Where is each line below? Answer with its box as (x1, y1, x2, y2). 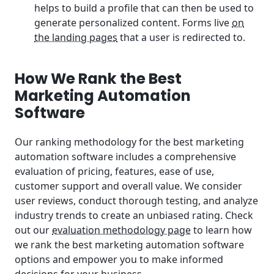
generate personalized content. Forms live (34, 16, 232, 30)
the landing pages (34, 31, 117, 45)
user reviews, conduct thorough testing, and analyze (15, 193, 258, 207)
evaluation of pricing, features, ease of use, (15, 164, 214, 178)
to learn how (191, 223, 252, 237)
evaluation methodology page (52, 223, 191, 237)
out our (15, 223, 52, 237)
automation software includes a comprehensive (15, 149, 236, 163)
